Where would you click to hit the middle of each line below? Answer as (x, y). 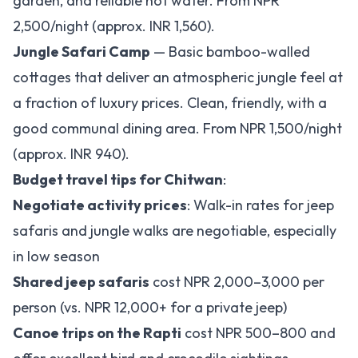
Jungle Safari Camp (82, 52)
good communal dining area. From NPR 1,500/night (177, 128)
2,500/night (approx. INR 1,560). (114, 26)
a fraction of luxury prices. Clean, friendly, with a (170, 103)
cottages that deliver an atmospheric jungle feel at (178, 77)
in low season (56, 256)
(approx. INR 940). (71, 154)
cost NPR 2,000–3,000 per (237, 282)
